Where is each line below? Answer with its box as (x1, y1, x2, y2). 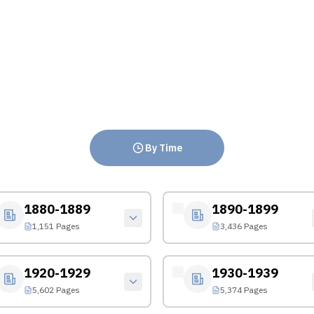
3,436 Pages (219, 220, 268, 231)
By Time (145, 142, 182, 154)
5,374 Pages (219, 284, 268, 295)
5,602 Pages (32, 284, 80, 295)
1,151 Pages (32, 220, 80, 231)
